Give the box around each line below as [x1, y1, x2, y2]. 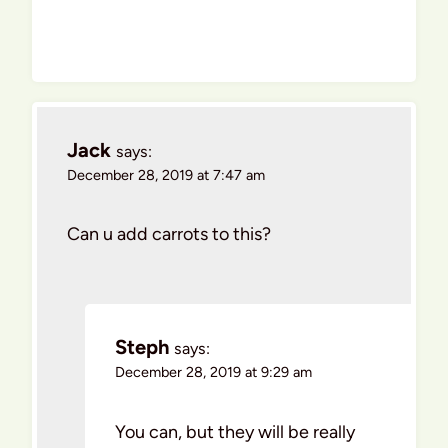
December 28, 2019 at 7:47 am [67, 165, 265, 184]
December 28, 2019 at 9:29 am [115, 363, 312, 382]
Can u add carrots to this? [67, 223, 271, 246]
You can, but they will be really [115, 420, 355, 443]
